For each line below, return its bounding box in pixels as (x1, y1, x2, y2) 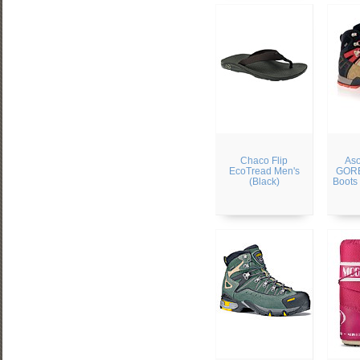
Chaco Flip (240, 155, 288, 166)
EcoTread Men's (228, 166, 300, 176)
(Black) (248, 176, 280, 186)
